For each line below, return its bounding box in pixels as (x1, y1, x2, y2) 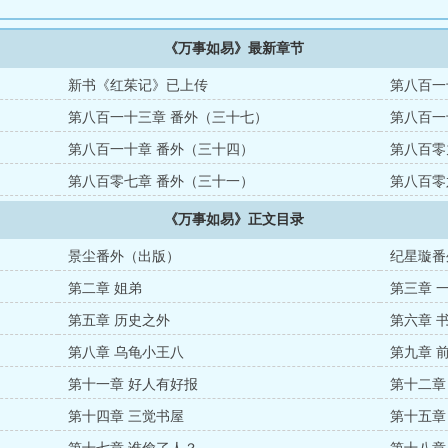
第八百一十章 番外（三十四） (68, 142, 255, 157)
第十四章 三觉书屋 (68, 409, 185, 424)
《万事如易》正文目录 (164, 212, 304, 227)
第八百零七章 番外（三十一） (68, 174, 255, 189)
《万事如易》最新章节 (164, 41, 304, 56)
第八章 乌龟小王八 (68, 345, 185, 360)
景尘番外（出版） (68, 249, 181, 264)
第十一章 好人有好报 (68, 377, 199, 392)
